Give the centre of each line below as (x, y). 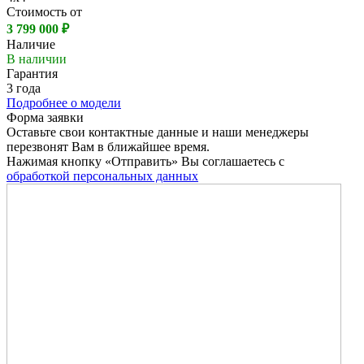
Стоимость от (44, 12)
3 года (24, 89)
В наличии (37, 59)
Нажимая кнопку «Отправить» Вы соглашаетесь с (145, 162)
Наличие (31, 45)
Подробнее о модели (64, 103)
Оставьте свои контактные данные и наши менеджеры (158, 132)
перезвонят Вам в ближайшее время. (108, 147)
